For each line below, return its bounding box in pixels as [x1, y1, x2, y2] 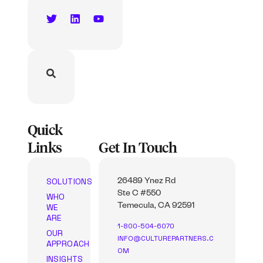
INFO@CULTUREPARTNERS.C [117, 234, 214, 244]
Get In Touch [99, 141, 177, 156]
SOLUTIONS [46, 176, 93, 187]
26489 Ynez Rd [117, 177, 176, 187]
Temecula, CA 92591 [117, 201, 195, 211]
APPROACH [46, 238, 90, 249]
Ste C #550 [117, 189, 161, 199]
